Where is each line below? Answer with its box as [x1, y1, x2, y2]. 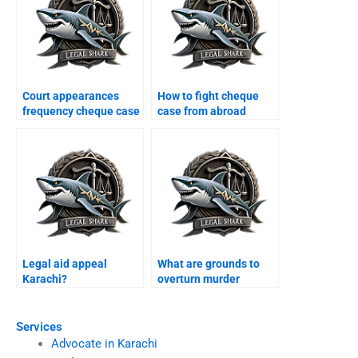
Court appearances [22, 89, 119, 103]
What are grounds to [157, 257, 260, 271]
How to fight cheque [157, 89, 259, 103]
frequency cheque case [22, 105, 140, 118]
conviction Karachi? [157, 288, 257, 301]
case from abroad [157, 105, 246, 118]
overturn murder [157, 272, 240, 286]
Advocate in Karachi [50, 336, 157, 351]
